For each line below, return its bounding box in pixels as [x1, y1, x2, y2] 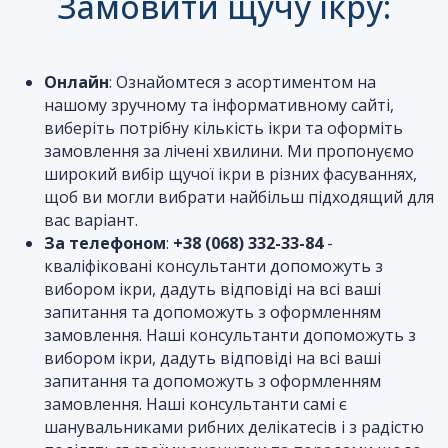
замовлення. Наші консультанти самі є [44, 393, 347, 415]
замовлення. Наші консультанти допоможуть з [44, 324, 416, 346]
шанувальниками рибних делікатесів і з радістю [44, 416, 424, 438]
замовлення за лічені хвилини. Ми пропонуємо [44, 140, 414, 162]
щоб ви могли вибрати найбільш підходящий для [44, 186, 434, 208]
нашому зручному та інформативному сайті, [44, 94, 394, 116]
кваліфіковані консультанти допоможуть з [44, 255, 383, 277]
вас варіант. [44, 209, 138, 231]
